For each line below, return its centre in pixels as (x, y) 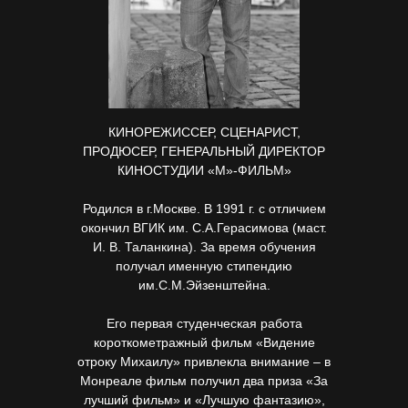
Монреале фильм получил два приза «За (204, 381)
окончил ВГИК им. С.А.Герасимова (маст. (204, 228)
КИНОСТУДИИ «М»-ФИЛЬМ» (204, 170)
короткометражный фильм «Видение (204, 342)
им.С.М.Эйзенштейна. (204, 285)
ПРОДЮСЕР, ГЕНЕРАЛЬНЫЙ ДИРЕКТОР (204, 151)
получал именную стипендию (204, 266)
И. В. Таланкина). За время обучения (204, 247)
